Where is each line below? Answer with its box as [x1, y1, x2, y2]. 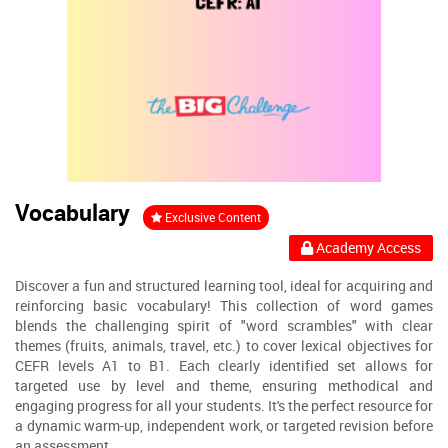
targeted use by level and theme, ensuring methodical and [15, 376, 433, 395]
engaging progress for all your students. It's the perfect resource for [15, 396, 433, 415]
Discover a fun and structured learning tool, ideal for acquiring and [15, 276, 433, 295]
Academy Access [313, 238, 421, 257]
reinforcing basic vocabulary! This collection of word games [15, 296, 433, 315]
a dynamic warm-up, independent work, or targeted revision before [15, 416, 433, 435]
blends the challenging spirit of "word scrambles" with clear [15, 316, 433, 335]
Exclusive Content [162, 209, 261, 225]
